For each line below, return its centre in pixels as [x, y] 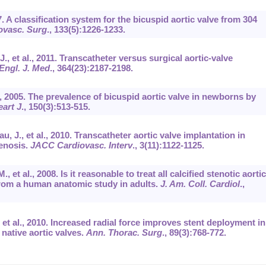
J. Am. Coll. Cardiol [200, 184]
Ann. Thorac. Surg [124, 233]
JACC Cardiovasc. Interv [81, 145]
